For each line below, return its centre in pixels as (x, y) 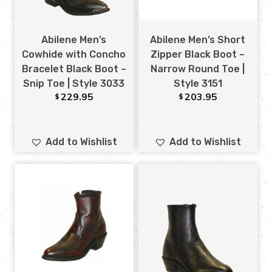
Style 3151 (198, 84)
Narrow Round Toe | (198, 69)
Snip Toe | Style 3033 (74, 84)
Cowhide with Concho (74, 55)
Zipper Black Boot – (198, 55)
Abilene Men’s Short (198, 40)
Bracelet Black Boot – (74, 69)
